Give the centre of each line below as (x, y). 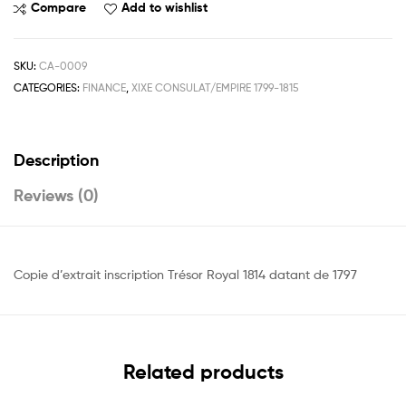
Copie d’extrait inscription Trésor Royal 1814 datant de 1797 (185, 274)
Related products (203, 372)
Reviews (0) (56, 195)
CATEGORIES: (48, 87)
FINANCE (104, 87)
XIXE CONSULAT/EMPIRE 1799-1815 (215, 87)
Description (56, 159)
